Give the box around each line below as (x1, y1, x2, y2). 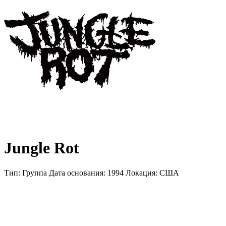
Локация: (126, 168, 159, 177)
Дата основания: (49, 168, 107, 177)
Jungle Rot (4, 139, 79, 157)
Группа (22, 168, 47, 177)
